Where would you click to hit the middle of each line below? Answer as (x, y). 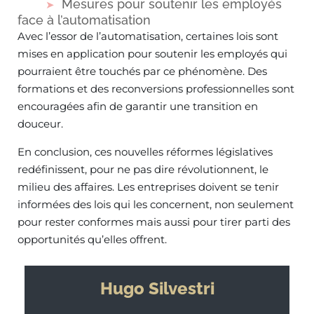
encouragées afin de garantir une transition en (138, 106)
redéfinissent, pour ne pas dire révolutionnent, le (143, 169)
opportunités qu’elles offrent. (92, 239)
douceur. (40, 124)
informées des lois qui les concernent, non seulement (156, 204)
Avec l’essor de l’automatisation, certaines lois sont (148, 36)
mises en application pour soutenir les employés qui (152, 54)
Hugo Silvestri (157, 288)
